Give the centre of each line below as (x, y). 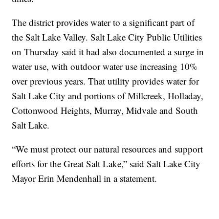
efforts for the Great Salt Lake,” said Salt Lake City (106, 164)
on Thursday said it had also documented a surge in (108, 52)
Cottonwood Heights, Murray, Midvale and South (105, 110)
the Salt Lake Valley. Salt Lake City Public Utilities (107, 37)
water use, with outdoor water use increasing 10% (105, 66)
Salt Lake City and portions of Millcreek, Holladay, (108, 96)
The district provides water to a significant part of (103, 22)
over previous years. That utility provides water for (106, 81)
